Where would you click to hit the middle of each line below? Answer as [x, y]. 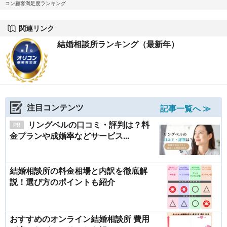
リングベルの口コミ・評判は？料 [89, 125]
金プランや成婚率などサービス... [69, 136]
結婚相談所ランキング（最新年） [118, 44]
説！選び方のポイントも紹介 [62, 182]
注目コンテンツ [55, 107]
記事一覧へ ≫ [185, 108]
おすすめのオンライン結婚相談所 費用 [80, 219]
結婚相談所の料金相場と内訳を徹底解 [79, 171]
